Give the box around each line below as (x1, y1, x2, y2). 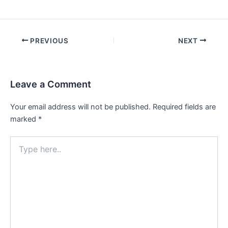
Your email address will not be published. (10, 102, 151, 111)
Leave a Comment (10, 78, 91, 90)
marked (10, 114, 38, 124)
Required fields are (153, 102, 216, 111)
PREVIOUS (28, 36, 69, 45)
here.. (10, 146, 28, 155)
